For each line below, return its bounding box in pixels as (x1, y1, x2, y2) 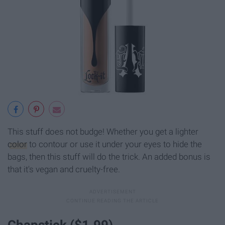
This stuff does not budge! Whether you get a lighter (8, 127, 198, 137)
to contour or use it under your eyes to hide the (27, 139, 202, 150)
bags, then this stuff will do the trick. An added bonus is (8, 152, 210, 162)
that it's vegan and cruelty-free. (8, 164, 120, 175)
